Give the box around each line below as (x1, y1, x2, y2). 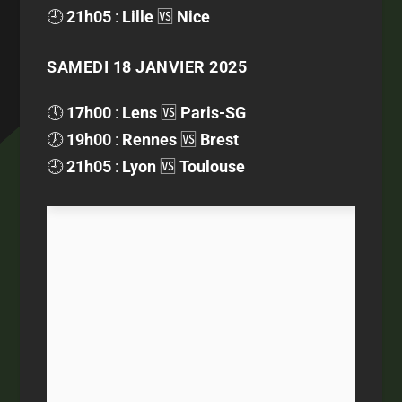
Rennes (122, 129, 178, 149)
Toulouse (179, 156, 246, 176)
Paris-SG (180, 102, 247, 122)
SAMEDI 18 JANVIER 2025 (47, 57, 248, 76)
